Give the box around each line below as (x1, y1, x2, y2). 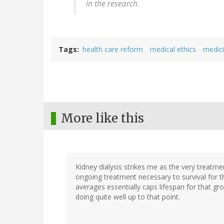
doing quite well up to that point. (75, 192, 180, 202)
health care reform (82, 44, 143, 54)
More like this (61, 110, 144, 126)
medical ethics (150, 44, 196, 54)
